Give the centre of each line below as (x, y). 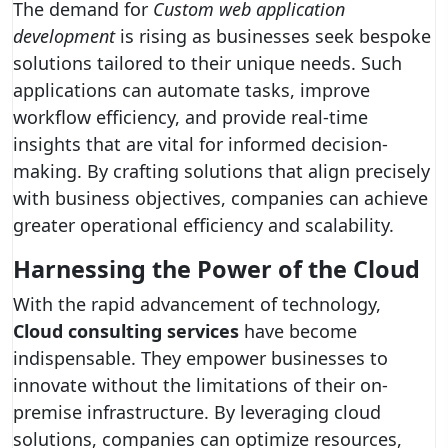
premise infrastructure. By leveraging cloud (197, 412)
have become (298, 331)
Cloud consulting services (126, 331)
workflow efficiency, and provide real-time (190, 117)
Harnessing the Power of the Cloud (216, 269)
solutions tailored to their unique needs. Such (207, 63)
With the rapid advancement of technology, (197, 304)
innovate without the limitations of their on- (200, 385)
